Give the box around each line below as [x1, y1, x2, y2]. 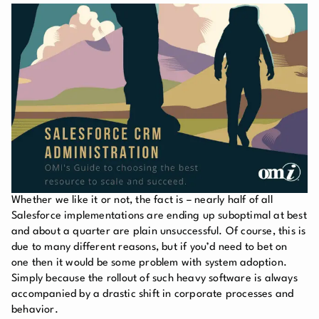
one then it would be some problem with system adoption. [11, 257, 288, 268]
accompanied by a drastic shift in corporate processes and [11, 288, 294, 300]
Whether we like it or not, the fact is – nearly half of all [11, 194, 273, 206]
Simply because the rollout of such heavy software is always [11, 273, 298, 284]
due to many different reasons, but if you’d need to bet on [11, 241, 288, 253]
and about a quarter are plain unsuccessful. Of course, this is [11, 226, 306, 237]
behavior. [11, 304, 58, 315]
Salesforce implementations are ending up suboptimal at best [11, 210, 307, 221]
